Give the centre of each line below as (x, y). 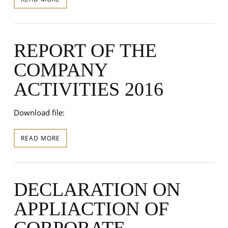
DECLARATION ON (97, 189)
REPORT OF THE (85, 50)
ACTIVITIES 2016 (88, 89)
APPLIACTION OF (91, 208)
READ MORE (40, 138)
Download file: (39, 112)
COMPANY (60, 69)
